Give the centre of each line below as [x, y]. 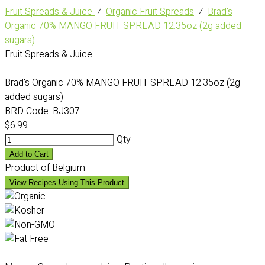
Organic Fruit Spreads [150, 12]
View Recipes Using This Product [67, 182]
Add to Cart [29, 154]
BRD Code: [28, 111]
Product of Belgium [45, 168]
